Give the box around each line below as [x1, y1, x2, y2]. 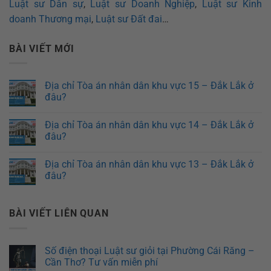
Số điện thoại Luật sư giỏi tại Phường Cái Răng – [45, 244, 255, 256]
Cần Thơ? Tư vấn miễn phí [45, 256, 158, 268]
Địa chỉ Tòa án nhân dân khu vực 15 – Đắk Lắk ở [45, 80, 253, 92]
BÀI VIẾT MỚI [9, 42, 74, 54]
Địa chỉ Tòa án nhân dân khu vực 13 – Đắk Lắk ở [45, 158, 253, 171]
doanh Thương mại [9, 13, 91, 25]
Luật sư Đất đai [96, 13, 162, 25]
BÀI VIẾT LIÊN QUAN [9, 207, 109, 220]
